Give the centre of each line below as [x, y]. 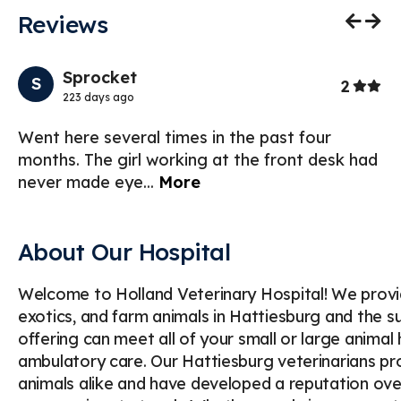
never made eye [81, 182]
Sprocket [100, 77]
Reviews [63, 25]
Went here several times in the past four [175, 137]
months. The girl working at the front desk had [198, 160]
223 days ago [98, 97]
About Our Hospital [124, 252]
